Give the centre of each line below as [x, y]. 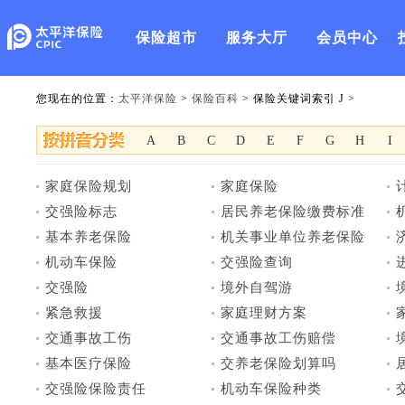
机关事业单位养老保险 [293, 237]
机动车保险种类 [271, 389]
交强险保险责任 [96, 389]
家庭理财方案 [264, 313]
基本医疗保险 [89, 363]
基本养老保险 [89, 237]
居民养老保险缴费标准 [293, 212]
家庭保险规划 [89, 186]
